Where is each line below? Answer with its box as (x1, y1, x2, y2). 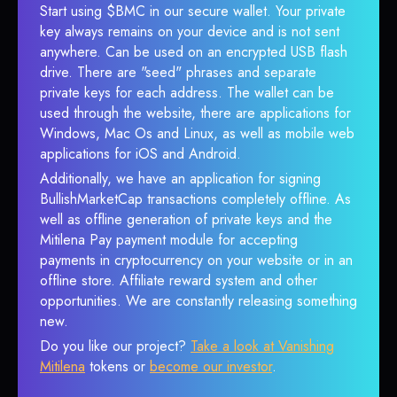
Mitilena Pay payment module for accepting (40, 230, 298, 250)
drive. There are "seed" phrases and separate (40, 62, 316, 82)
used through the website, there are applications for (40, 103, 351, 123)
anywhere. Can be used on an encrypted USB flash (40, 42, 347, 62)
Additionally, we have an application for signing (40, 168, 321, 189)
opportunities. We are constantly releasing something (40, 291, 357, 311)
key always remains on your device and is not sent (40, 21, 339, 42)
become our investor (150, 356, 272, 377)
